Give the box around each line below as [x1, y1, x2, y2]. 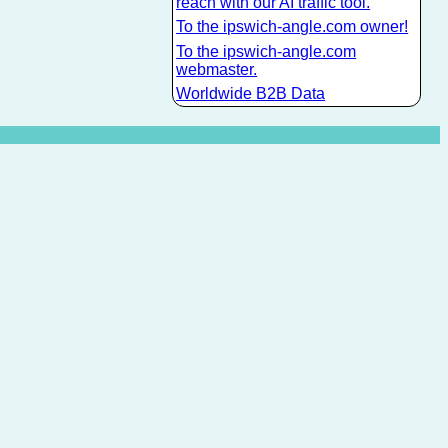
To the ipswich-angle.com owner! [176, 18, 409, 36]
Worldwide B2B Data [176, 85, 326, 103]
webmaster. [176, 60, 258, 78]
